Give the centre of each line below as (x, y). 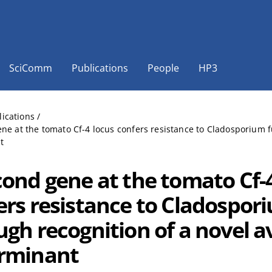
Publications (100, 68)
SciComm (31, 68)
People (163, 68)
